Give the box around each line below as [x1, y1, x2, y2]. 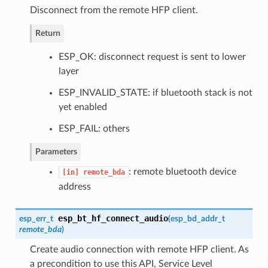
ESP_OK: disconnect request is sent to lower [58, 51, 246, 62]
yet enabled [58, 102, 107, 112]
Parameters [35, 147, 77, 156]
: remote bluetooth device [128, 166, 236, 176]
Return [35, 28, 60, 38]
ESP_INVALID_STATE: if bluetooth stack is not [58, 87, 252, 98]
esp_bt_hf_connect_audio [57, 213, 168, 223]
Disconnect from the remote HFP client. [29, 5, 198, 15]
